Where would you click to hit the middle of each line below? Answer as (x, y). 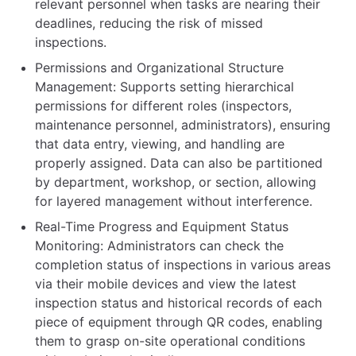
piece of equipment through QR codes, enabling (179, 322)
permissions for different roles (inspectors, (163, 106)
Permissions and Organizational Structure (159, 68)
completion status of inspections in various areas (183, 265)
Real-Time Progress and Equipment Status (162, 227)
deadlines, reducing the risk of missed (149, 23)
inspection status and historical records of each (178, 303)
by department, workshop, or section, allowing (176, 182)
